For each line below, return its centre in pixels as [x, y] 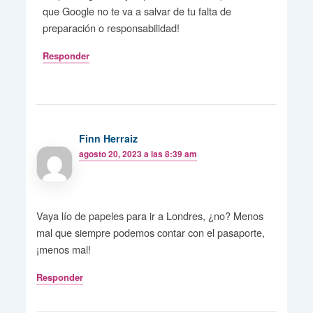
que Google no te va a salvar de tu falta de [137, 11]
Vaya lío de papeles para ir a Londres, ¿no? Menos [150, 216]
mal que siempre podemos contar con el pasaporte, [150, 233]
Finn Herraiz [109, 138]
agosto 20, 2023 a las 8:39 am [138, 154]
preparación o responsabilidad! [111, 28]
